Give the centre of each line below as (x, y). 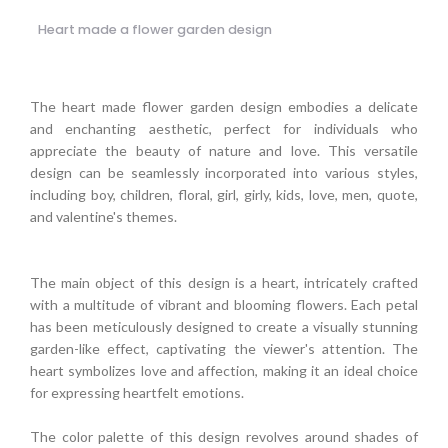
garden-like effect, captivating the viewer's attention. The (224, 348)
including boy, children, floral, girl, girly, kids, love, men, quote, (224, 194)
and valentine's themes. (103, 216)
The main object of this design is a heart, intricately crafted (224, 282)
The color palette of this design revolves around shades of (224, 436)
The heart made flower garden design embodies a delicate (224, 106)
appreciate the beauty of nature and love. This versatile (224, 150)
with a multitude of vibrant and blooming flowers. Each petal (224, 304)
